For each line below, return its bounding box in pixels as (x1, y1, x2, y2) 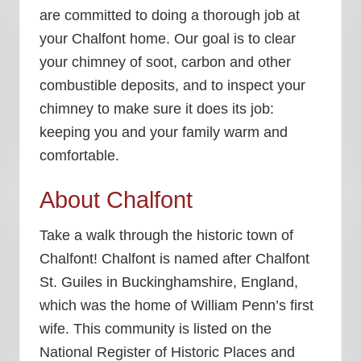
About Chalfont (39, 187, 193, 214)
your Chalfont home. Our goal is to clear (39, 30, 296, 48)
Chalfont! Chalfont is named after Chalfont (39, 250, 309, 268)
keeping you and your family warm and (39, 123, 288, 141)
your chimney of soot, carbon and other (39, 53, 291, 71)
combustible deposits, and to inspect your (39, 77, 305, 94)
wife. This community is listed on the (39, 320, 272, 338)
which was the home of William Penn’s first (39, 297, 313, 314)
